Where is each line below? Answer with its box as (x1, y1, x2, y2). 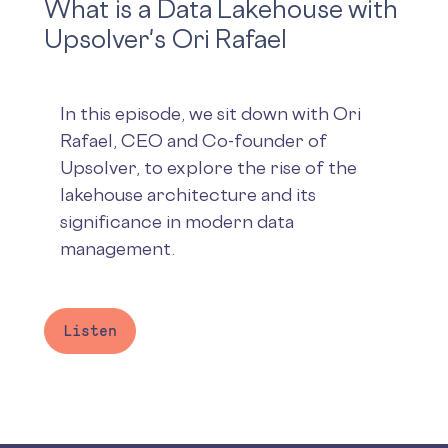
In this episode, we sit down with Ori (60, 101, 361, 124)
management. (60, 236, 175, 259)
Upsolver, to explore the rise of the (60, 155, 357, 178)
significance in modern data (60, 209, 294, 232)
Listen (63, 321, 117, 339)
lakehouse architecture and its (60, 182, 316, 205)
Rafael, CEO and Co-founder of (60, 128, 327, 151)
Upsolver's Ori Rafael (44, 22, 287, 54)
